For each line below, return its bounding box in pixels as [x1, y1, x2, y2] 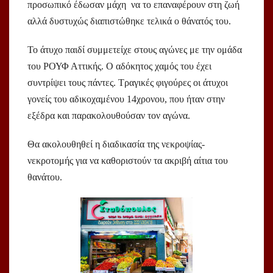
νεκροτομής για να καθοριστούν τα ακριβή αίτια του [27, 155, 228, 166]
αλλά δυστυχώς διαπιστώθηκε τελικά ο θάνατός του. [27, 16, 233, 27]
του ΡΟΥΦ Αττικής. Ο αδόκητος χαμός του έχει [27, 61, 211, 72]
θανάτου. [27, 172, 65, 183]
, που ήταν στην [165, 94, 225, 105]
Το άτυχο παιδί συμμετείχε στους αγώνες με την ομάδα [27, 44, 242, 55]
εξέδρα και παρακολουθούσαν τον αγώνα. [27, 110, 195, 121]
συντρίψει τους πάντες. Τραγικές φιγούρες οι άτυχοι [27, 77, 228, 88]
